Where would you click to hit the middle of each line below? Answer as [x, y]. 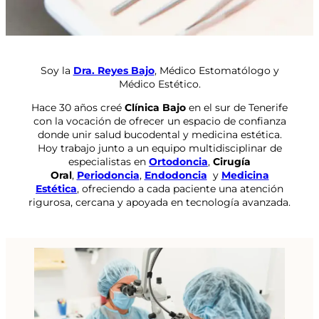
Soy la [57, 70]
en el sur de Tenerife [237, 107]
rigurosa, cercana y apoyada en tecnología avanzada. [159, 202]
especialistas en [109, 161]
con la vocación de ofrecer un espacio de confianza [159, 121]
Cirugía [232, 161]
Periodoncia [108, 175]
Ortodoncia [178, 161]
